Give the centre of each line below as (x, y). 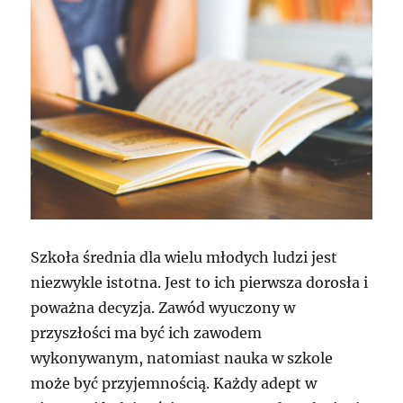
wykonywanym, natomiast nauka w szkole (182, 358)
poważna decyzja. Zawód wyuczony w (163, 308)
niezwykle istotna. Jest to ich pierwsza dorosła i (200, 283)
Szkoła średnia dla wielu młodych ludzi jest (184, 258)
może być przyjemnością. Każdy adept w (174, 384)
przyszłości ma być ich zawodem (147, 333)
